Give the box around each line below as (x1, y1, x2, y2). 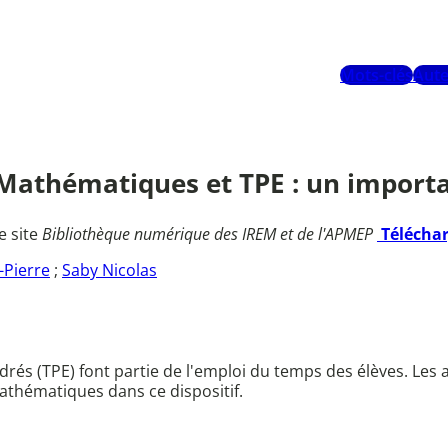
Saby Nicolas (62, 259, 157, 282)
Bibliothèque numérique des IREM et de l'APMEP (42, 223, 373, 246)
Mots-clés (340, 64, 413, 87)
